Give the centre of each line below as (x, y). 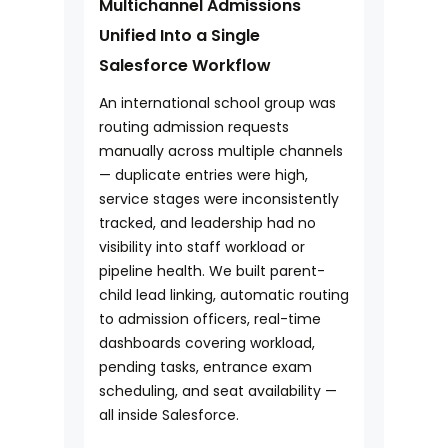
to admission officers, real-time (210, 319)
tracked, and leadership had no (207, 223)
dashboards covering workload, (207, 343)
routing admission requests (194, 127)
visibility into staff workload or (202, 247)
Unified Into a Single (179, 36)
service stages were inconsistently (219, 199)
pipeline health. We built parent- (212, 271)
